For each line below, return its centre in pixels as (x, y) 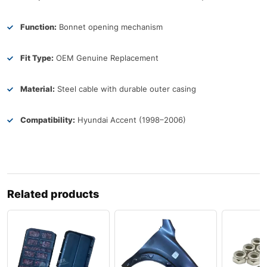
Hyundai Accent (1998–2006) (131, 120)
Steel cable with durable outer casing (125, 89)
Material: (38, 89)
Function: (38, 27)
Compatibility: (48, 120)
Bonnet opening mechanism (110, 27)
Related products (53, 194)
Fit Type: (37, 58)
